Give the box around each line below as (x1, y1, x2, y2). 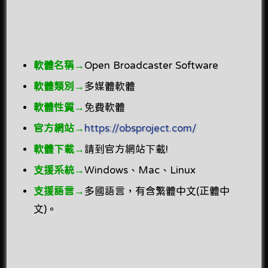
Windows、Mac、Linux (84, 165, 196, 175)
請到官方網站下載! (84, 144, 169, 154)
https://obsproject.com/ (84, 123, 197, 133)
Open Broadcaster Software (84, 60, 219, 70)
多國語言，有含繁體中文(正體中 (84, 185, 230, 196)
